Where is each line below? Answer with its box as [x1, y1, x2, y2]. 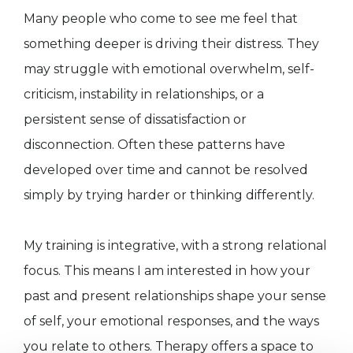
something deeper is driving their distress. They [24, 36, 319, 52]
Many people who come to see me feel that [24, 11, 298, 27]
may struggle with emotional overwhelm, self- [24, 61, 314, 77]
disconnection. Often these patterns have [24, 137, 285, 153]
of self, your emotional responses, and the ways [24, 314, 319, 329]
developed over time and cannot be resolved [24, 162, 308, 178]
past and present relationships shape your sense [24, 288, 326, 304]
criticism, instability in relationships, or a [24, 87, 264, 102]
